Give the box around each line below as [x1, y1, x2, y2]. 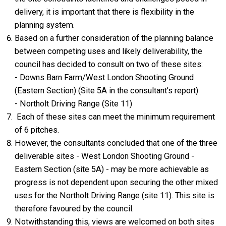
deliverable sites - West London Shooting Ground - [15, 151, 195, 161]
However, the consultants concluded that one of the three [15, 138, 218, 148]
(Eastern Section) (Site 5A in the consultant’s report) [15, 86, 199, 95]
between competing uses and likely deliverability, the [15, 46, 203, 56]
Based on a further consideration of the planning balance [15, 33, 214, 43]
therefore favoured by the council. [15, 204, 136, 213]
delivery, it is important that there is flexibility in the [15, 7, 195, 17]
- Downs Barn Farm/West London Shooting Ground [15, 73, 194, 82]
